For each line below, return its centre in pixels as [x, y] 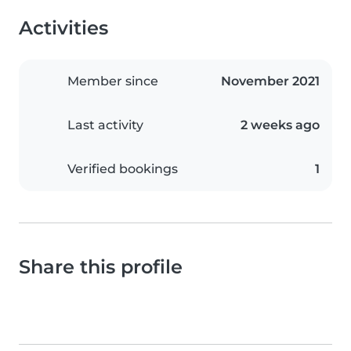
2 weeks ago [280, 125]
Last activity [105, 125]
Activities [63, 28]
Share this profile [101, 267]
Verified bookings [123, 169]
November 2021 [270, 81]
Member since [113, 81]
